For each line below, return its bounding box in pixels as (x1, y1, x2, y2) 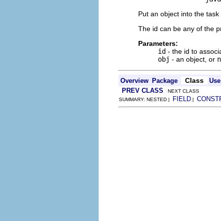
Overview (120, 77, 148, 84)
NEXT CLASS (163, 88, 199, 94)
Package (152, 77, 178, 84)
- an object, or (170, 55, 217, 63)
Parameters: (138, 39, 178, 47)
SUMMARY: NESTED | (119, 97, 173, 102)
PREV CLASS (122, 87, 163, 94)
